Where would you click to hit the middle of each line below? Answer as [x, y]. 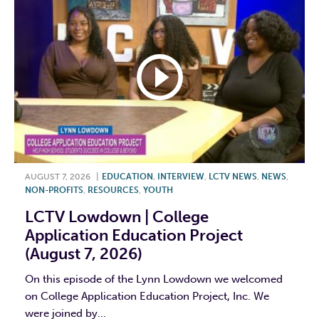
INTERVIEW [181, 176]
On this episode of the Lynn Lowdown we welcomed [154, 279]
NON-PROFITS [54, 190]
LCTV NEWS [233, 176]
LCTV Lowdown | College [117, 216]
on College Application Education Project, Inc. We [147, 296]
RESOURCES [113, 190]
